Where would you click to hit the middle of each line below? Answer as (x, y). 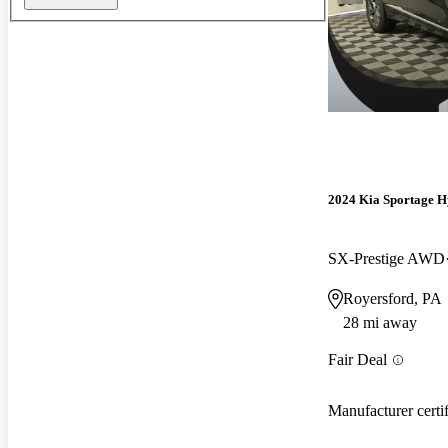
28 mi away (380, 323)
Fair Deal (357, 360)
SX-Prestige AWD (386, 259)
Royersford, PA (392, 299)
